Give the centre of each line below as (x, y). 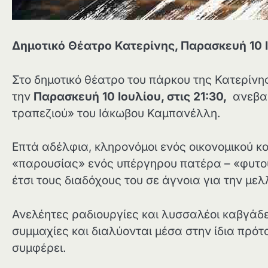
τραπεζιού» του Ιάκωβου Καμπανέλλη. (116, 113)
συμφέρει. (39, 248)
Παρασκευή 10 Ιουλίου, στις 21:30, (133, 96)
